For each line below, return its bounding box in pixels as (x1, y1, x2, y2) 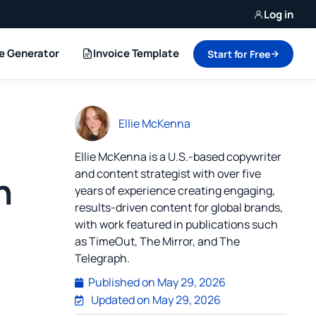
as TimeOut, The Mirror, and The (75, 233, 240, 249)
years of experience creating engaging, (75, 183, 275, 198)
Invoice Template (93, 46, 179, 61)
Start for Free (207, 47, 270, 61)
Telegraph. (75, 250, 130, 266)
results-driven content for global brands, (75, 200, 283, 215)
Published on (88, 274, 155, 290)
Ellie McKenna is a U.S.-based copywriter (75, 149, 281, 164)
